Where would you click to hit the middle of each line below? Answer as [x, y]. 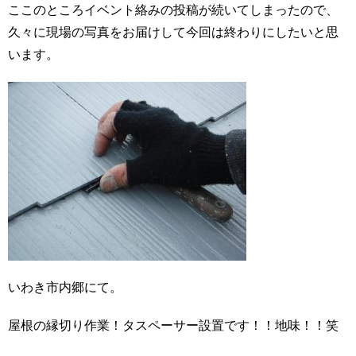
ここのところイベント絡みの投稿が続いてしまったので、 [173, 10]
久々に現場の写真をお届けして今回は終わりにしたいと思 [173, 32]
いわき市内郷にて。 [65, 287]
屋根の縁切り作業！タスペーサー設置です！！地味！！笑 [173, 325]
